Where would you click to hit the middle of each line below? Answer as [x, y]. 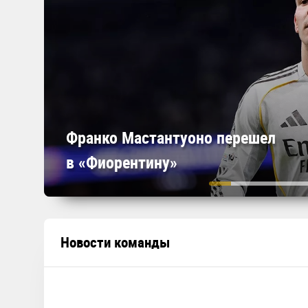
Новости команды [115, 242]
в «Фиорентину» [122, 162]
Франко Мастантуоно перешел [171, 137]
